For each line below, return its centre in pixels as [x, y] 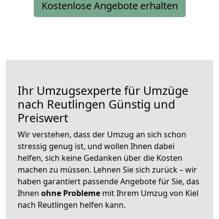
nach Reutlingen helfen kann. [72, 205]
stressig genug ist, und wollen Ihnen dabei [96, 146]
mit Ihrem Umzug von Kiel [149, 193]
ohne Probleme [71, 193]
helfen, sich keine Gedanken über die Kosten [100, 158]
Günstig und [140, 104]
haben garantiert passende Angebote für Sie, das [109, 182]
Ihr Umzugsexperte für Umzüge [103, 91]
